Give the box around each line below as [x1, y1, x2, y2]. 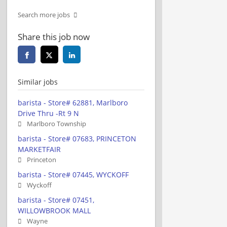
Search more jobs [18, 10, 70, 19]
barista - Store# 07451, [18, 195, 94, 205]
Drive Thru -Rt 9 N [18, 108, 79, 118]
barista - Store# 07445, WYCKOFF [18, 169, 129, 179]
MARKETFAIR [18, 144, 61, 154]
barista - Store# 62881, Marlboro [18, 97, 128, 107]
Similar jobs [18, 77, 58, 87]
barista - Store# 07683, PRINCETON [18, 133, 136, 143]
